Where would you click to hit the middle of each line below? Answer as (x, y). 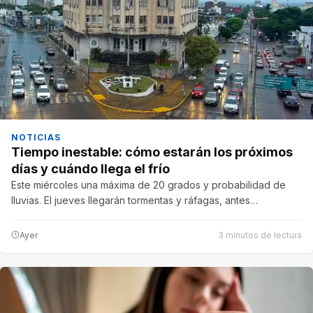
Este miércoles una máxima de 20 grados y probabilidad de (148, 184)
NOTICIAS (36, 137)
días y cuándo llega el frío (90, 168)
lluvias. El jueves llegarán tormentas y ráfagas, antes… (134, 200)
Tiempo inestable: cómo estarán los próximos (152, 152)
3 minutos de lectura (260, 235)
